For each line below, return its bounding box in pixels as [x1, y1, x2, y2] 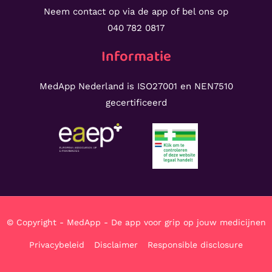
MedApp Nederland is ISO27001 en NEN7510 [39, 80, 233, 92]
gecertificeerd [105, 97, 167, 108]
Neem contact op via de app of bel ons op [44, 5, 228, 17]
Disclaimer [94, 239, 138, 250]
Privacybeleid [29, 239, 84, 250]
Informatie [101, 44, 171, 69]
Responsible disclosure [148, 239, 243, 250]
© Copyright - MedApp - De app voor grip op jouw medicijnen [6, 217, 266, 227]
